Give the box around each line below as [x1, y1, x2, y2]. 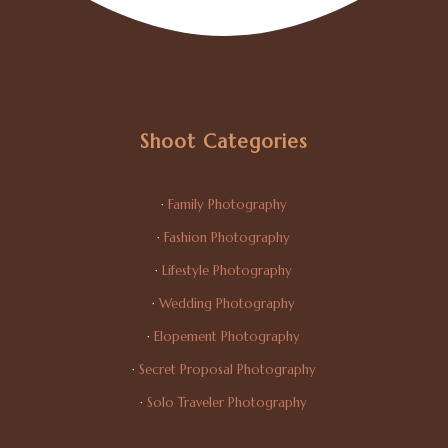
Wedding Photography [159, 295, 296, 313]
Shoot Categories [139, 129, 308, 154]
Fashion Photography [164, 229, 291, 247]
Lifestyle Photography [162, 262, 293, 280]
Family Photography [167, 196, 287, 214]
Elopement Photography [154, 328, 301, 346]
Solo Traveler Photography [147, 394, 308, 412]
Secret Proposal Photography [138, 361, 316, 379]
